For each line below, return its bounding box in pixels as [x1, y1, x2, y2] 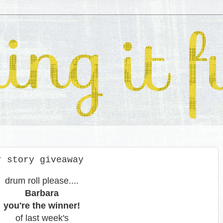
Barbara [25, 188, 59, 198]
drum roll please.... [5, 176, 79, 186]
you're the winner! [3, 201, 80, 211]
